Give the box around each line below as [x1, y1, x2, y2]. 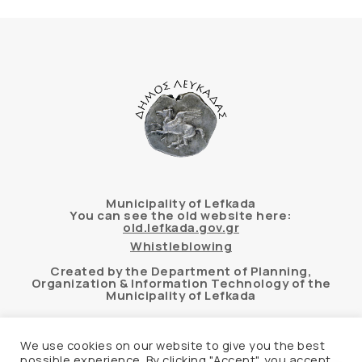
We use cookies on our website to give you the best [20, 337, 325, 353]
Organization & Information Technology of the [31, 275, 331, 293]
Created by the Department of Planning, [50, 263, 312, 280]
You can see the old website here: [69, 207, 293, 225]
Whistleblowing [130, 238, 232, 255]
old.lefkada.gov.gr [123, 219, 239, 237]
